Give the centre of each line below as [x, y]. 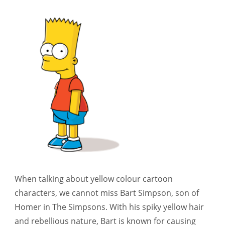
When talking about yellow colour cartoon [94, 179]
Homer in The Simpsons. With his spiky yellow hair [109, 207]
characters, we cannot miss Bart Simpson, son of [107, 193]
